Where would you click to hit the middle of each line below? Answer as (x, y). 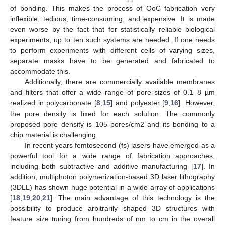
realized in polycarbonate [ (53, 103)
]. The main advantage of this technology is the (133, 198)
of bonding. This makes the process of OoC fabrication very (113, 8)
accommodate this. (40, 72)
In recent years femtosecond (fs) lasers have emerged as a (120, 145)
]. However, (197, 103)
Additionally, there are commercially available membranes (120, 82)
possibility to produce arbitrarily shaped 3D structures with (113, 209)
